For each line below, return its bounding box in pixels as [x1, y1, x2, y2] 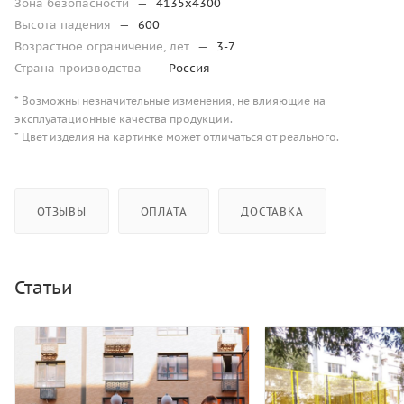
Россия [169, 60, 210, 76]
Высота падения [14, 16, 115, 32]
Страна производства [14, 60, 145, 76]
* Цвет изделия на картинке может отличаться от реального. [14, 129, 339, 143]
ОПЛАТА [140, 204, 188, 218]
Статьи [14, 275, 73, 299]
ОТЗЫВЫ [37, 204, 87, 218]
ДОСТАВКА [241, 204, 304, 218]
